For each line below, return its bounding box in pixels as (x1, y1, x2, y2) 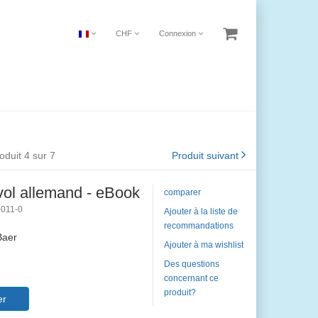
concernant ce (163, 273, 219, 283)
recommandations (163, 221, 234, 231)
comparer (163, 187, 201, 197)
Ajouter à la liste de (163, 207, 238, 216)
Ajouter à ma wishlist (163, 240, 243, 250)
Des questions (163, 259, 219, 269)
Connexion (159, 29, 198, 38)
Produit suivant (172, 150, 238, 161)
